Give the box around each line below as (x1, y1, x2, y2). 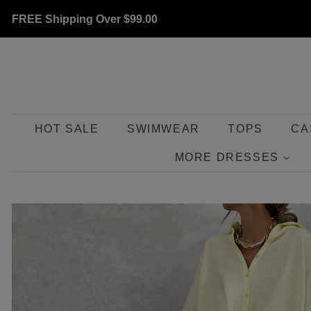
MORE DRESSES (174, 151, 283, 163)
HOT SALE (34, 123, 99, 135)
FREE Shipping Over (12, 13, 124, 26)
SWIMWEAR (126, 123, 200, 135)
